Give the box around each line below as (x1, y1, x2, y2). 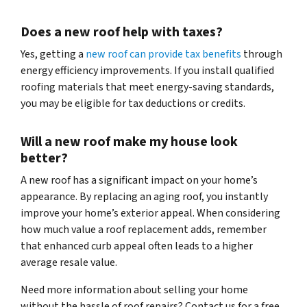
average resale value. (21, 255, 117, 271)
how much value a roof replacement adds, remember (21, 222, 267, 238)
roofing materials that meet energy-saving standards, (21, 79, 274, 95)
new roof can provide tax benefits (84, 47, 241, 62)
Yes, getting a (21, 47, 84, 62)
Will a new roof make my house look (21, 132, 238, 152)
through (241, 47, 282, 62)
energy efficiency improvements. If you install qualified (21, 63, 274, 79)
